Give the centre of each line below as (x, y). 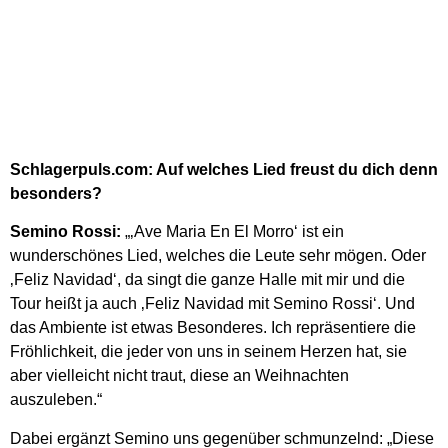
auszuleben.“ (56, 400)
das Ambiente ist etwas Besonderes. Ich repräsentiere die (213, 328)
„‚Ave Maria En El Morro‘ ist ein (232, 232)
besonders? (56, 193)
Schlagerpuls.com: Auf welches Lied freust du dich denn (224, 169)
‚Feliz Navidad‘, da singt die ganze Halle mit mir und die (207, 280)
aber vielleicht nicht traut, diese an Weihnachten (179, 376)
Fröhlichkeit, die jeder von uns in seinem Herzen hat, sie (208, 352)
